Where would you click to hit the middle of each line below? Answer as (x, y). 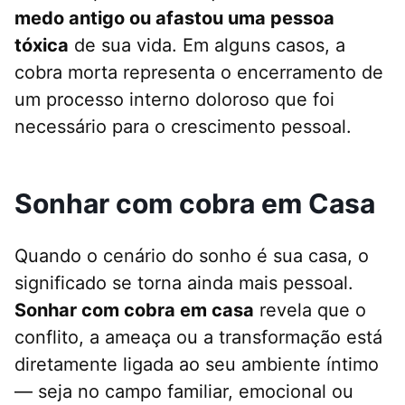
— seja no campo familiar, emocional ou (184, 392)
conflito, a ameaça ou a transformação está (198, 338)
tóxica (42, 46)
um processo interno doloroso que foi (174, 100)
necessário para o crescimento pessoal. (183, 127)
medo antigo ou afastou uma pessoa (174, 19)
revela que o (310, 311)
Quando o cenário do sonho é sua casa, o (192, 256)
